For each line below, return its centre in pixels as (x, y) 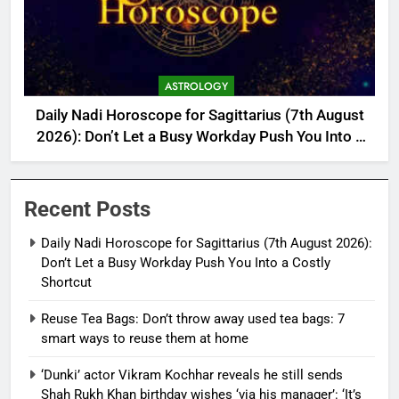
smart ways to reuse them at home (145, 338)
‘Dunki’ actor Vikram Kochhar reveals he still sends (192, 375)
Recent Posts (87, 209)
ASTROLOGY (196, 86)
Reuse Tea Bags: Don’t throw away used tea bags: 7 (193, 318)
